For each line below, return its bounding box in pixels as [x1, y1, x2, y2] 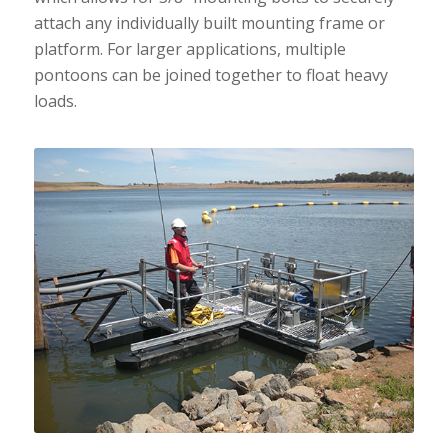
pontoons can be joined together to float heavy [33, 64, 388, 87]
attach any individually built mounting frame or [33, 12, 385, 35]
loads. [33, 90, 77, 113]
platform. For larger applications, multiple [33, 38, 346, 61]
